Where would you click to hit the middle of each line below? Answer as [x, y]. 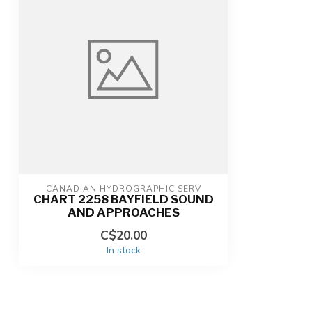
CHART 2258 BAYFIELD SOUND [123, 199]
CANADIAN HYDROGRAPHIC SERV [123, 189]
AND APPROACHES [123, 212]
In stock [123, 250]
